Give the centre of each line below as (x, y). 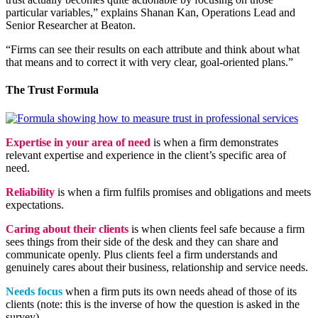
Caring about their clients (68, 229)
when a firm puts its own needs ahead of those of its (180, 291)
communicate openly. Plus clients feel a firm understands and (142, 254)
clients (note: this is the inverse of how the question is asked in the (153, 304)
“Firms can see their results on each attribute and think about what (153, 50)
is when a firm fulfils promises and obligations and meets (184, 192)
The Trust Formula (52, 90)
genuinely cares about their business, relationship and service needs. (157, 267)
